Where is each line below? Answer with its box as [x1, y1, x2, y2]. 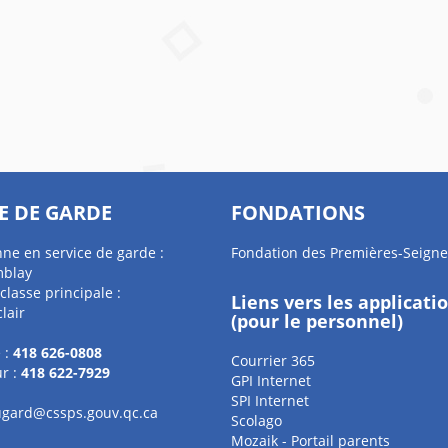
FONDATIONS [230, 199, 365, 226]
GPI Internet [230, 371, 311, 390]
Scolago [230, 411, 282, 430]
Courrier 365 [230, 351, 315, 370]
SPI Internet [230, 391, 309, 410]
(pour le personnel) [230, 309, 403, 333]
